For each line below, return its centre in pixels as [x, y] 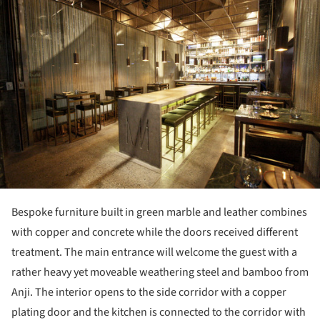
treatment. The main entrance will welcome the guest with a [154, 252]
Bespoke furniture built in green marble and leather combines [159, 212]
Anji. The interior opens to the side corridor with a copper [149, 292]
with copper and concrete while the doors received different [155, 232]
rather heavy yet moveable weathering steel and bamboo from [160, 272]
